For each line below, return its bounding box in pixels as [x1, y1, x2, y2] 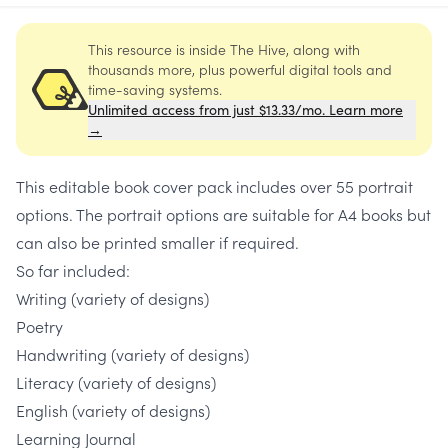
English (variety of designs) [16, 399, 210, 422]
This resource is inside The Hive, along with [88, 39, 360, 60]
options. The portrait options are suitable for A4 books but [16, 203, 431, 226]
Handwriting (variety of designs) [16, 343, 249, 366]
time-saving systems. [88, 79, 222, 100]
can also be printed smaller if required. [16, 231, 299, 254]
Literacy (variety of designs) [16, 371, 216, 394]
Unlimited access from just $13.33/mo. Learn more [88, 100, 403, 120]
